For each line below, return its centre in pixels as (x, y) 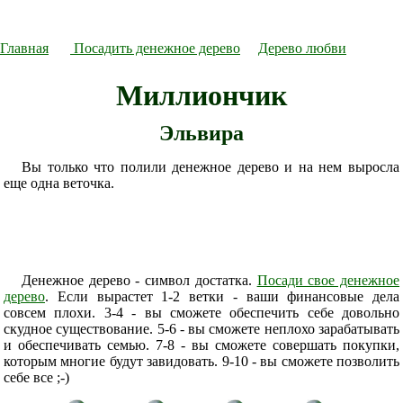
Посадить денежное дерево (155, 48)
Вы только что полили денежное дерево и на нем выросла (210, 167)
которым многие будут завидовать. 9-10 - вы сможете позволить (201, 361)
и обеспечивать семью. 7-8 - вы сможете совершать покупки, (201, 345)
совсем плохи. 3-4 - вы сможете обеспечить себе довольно (201, 313)
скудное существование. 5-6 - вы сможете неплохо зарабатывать (201, 329)
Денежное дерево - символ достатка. (139, 280)
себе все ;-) (36, 377)
